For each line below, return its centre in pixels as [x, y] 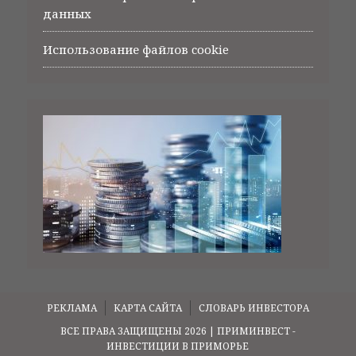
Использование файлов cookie [135, 49]
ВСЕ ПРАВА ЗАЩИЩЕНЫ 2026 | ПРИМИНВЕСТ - [178, 331]
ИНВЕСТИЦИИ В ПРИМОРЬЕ [178, 346]
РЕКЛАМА [72, 308]
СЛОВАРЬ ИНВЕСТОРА [253, 308]
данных [67, 13]
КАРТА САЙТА [147, 308]
